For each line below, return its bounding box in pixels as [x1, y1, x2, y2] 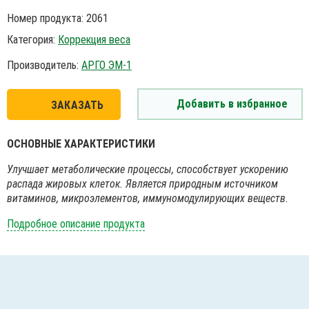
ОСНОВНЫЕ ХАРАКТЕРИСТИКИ [7, 137, 155, 151]
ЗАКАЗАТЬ [51, 99, 104, 112]
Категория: [7, 33, 58, 47]
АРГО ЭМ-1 [81, 59, 132, 72]
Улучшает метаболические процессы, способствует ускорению [7, 163, 288, 177]
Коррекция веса [58, 33, 130, 47]
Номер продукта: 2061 [7, 12, 108, 26]
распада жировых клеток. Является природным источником [7, 177, 278, 191]
